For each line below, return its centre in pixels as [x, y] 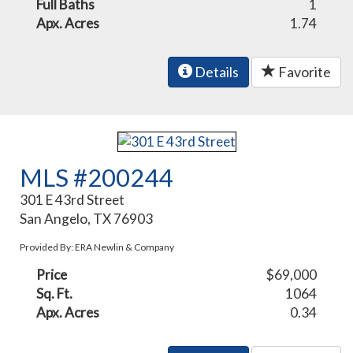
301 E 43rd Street [72, 200]
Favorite [303, 72]
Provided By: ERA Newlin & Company [97, 247]
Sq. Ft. [55, 294]
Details [216, 72]
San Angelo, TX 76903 [87, 219]
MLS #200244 [97, 178]
